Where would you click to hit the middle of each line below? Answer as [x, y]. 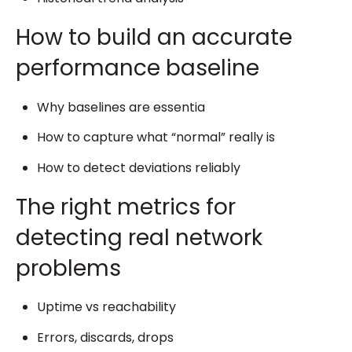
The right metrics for [126, 207]
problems [68, 268]
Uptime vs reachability [107, 307]
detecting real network [139, 237]
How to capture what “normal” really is [156, 137]
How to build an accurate [154, 38]
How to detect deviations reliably [139, 167]
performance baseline [137, 68]
